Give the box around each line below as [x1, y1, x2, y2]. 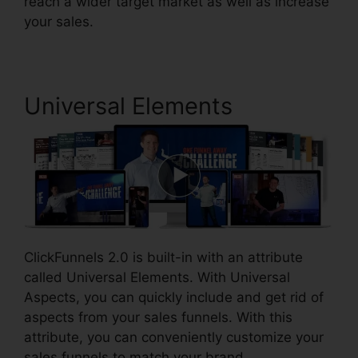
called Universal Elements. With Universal [24, 269, 290, 286]
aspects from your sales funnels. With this [24, 309, 292, 326]
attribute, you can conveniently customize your [24, 329, 324, 346]
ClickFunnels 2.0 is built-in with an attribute [24, 249, 303, 266]
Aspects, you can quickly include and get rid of [24, 289, 324, 306]
